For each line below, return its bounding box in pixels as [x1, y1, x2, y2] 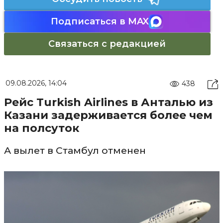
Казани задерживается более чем [3, 108, 213, 122]
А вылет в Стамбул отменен [3, 144, 146, 156]
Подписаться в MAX [51, 15, 149, 27]
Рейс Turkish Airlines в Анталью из [3, 95, 213, 109]
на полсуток [3, 121, 79, 135]
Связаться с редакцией [48, 38, 166, 49]
